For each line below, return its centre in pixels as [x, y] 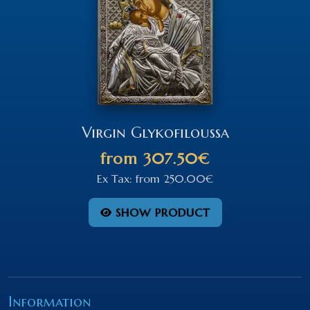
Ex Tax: [116, 178]
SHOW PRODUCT [161, 212]
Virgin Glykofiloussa [155, 132]
